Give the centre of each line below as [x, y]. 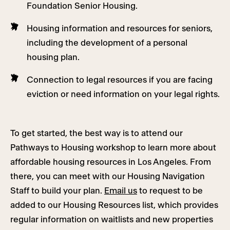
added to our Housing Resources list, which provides [114, 205]
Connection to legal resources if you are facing [120, 80]
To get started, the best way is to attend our [97, 133]
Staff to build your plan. [57, 191]
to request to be [170, 191]
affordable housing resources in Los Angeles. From [111, 162]
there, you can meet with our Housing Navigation [108, 177]
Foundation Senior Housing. [82, 6]
